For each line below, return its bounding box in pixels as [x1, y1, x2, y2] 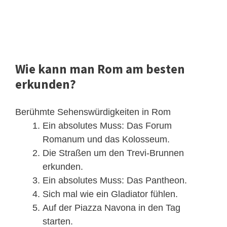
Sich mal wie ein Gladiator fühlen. [43, 189, 178, 200]
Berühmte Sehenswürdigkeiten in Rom [15, 107, 171, 118]
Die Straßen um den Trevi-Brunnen [43, 148, 184, 159]
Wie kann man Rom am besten [15, 61, 185, 78]
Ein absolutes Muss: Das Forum [43, 121, 172, 131]
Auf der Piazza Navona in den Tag [43, 203, 180, 213]
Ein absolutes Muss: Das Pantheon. [43, 175, 187, 186]
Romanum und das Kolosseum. [43, 134, 170, 145]
